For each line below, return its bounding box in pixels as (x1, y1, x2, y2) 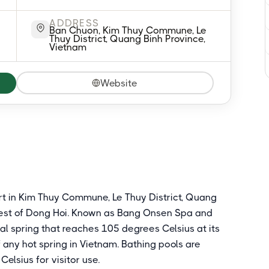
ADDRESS (49, 17, 100, 29)
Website (100, 77, 138, 89)
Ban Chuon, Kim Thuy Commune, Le (49, 25, 207, 36)
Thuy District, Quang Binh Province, (49, 33, 206, 44)
